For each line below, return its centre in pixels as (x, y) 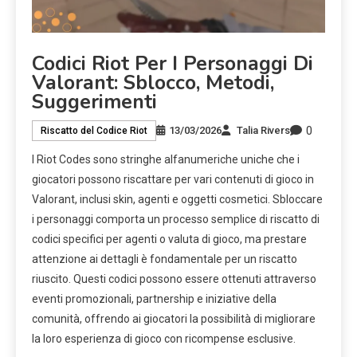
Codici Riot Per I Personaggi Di (173, 63)
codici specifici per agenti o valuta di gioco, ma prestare (169, 239)
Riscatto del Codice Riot (94, 131)
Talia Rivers (263, 131)
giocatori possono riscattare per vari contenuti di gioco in (173, 179)
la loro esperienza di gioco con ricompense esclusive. (164, 338)
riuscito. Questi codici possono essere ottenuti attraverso (174, 279)
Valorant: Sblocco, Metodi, (153, 82)
